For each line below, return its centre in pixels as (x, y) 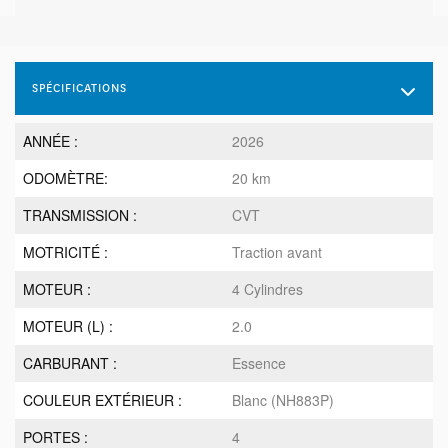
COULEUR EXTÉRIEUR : (102, 400)
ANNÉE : (50, 141)
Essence (259, 363)
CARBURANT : (70, 363)
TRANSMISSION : (80, 215)
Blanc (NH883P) (283, 400)
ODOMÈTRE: (65, 178)
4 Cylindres (267, 289)
